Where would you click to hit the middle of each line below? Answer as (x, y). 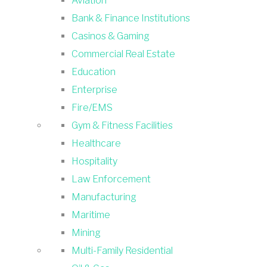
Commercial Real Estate (123, 54)
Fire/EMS (92, 107)
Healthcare (96, 143)
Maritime (91, 215)
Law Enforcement (111, 179)
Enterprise (94, 89)
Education (94, 72)
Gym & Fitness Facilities (122, 125)
